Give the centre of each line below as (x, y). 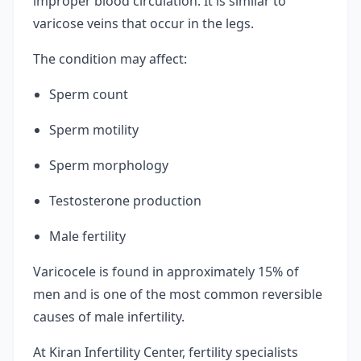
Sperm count (89, 94)
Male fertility (87, 236)
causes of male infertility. (109, 317)
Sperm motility (94, 130)
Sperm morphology (109, 165)
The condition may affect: (110, 59)
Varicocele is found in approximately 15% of (166, 272)
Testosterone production (125, 201)
